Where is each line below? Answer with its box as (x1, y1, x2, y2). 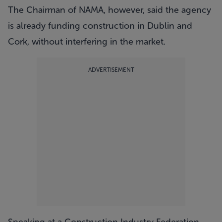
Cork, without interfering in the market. (8, 36, 166, 47)
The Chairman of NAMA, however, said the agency (8, 4, 211, 15)
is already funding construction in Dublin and (8, 20, 192, 31)
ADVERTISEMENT (88, 66, 134, 73)
